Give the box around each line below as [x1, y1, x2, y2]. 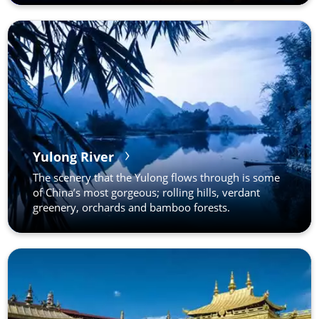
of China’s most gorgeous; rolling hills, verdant [33, 185, 260, 199]
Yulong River [33, 148, 114, 165]
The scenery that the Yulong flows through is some [33, 170, 280, 184]
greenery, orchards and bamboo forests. [33, 200, 230, 214]
